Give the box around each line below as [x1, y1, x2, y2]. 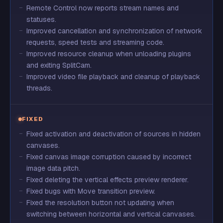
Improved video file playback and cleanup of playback [26, 72, 200, 81]
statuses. [26, 15, 56, 24]
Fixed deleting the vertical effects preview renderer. [26, 175, 189, 184]
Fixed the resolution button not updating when [26, 198, 174, 207]
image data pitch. [26, 164, 80, 173]
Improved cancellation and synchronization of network [26, 26, 202, 35]
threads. [26, 84, 52, 93]
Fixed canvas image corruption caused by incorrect [26, 152, 191, 161]
